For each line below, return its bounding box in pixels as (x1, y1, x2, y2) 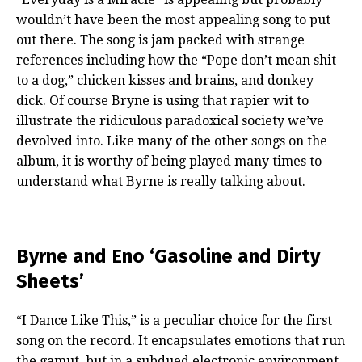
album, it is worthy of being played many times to (16, 153, 322, 169)
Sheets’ (16, 269, 84, 293)
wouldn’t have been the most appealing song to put (16, 11, 330, 27)
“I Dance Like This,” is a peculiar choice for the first (16, 312, 332, 328)
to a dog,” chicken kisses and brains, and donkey (16, 72, 314, 88)
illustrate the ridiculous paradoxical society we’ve (16, 112, 324, 128)
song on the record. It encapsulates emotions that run (16, 332, 345, 348)
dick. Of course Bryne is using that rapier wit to (16, 92, 309, 108)
